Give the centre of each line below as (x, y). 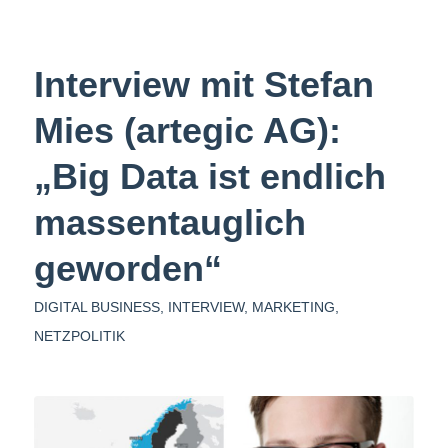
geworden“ (127, 268)
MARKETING (293, 306)
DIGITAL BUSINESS (96, 306)
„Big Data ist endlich (209, 176)
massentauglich (169, 222)
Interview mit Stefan (203, 84)
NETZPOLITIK (79, 335)
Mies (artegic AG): (187, 130)
